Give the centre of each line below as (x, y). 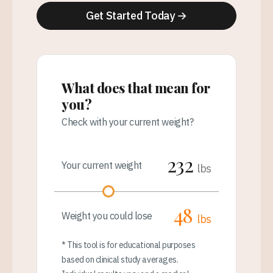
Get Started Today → (136, 16)
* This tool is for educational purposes (129, 245)
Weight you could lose (107, 215)
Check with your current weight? (128, 122)
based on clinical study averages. (120, 259)
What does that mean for (136, 87)
